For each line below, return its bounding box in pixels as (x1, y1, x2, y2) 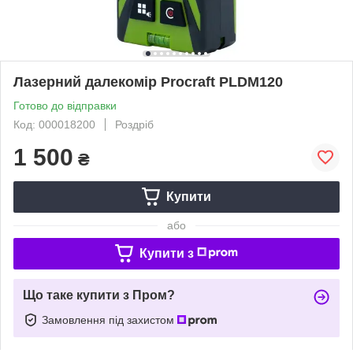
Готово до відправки (13, 98, 117, 112)
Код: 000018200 (13, 117, 95, 131)
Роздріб (115, 117, 154, 131)
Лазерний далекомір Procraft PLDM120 (13, 73, 283, 90)
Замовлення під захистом (42, 313, 177, 326)
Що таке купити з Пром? (23, 288, 175, 302)
